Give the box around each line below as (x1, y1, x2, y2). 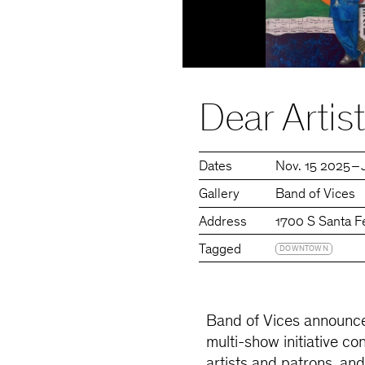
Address (199, 215, 248, 230)
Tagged (199, 243, 242, 257)
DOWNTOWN (279, 244, 328, 253)
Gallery (199, 187, 240, 202)
